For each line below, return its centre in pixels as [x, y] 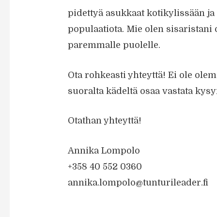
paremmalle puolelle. [114, 45]
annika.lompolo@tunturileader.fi [138, 183]
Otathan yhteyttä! [105, 121]
